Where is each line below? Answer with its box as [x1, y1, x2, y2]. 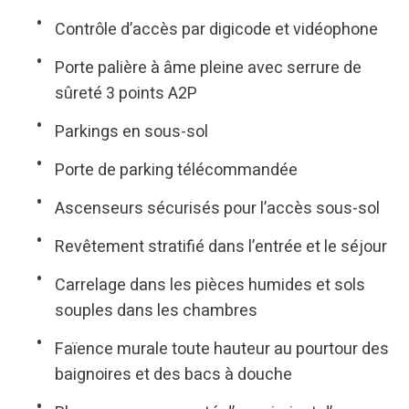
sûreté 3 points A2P [55, 80, 197, 106]
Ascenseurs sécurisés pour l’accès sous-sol [55, 195, 380, 221]
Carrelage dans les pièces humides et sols [55, 272, 365, 298]
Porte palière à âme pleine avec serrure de [55, 55, 362, 80]
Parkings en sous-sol [55, 119, 208, 144]
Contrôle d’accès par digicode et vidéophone [55, 16, 378, 42]
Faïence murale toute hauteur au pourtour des [55, 336, 389, 362]
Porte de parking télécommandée [55, 157, 298, 183]
